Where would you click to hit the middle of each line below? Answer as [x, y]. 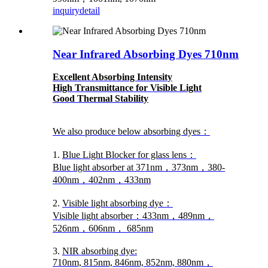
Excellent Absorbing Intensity [112, 77]
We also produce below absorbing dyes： [131, 132]
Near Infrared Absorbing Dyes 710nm [146, 54]
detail [90, 10]
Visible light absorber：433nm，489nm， [133, 216]
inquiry [66, 10]
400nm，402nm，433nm [102, 180]
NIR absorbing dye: [100, 251]
